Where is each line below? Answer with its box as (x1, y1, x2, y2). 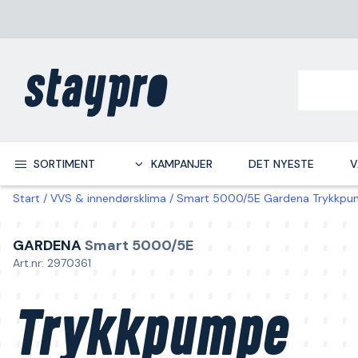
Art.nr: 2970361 (13, 256, 91, 270)
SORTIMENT (33, 157, 95, 171)
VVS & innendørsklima (50, 191, 166, 205)
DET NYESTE (248, 157, 314, 171)
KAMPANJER (150, 157, 213, 171)
